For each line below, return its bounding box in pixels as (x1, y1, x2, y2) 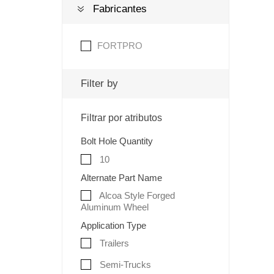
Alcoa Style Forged (97, 190, 175, 201)
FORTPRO (97, 40, 143, 51)
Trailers (97, 238, 129, 249)
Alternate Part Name (80, 172, 162, 183)
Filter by (80, 78, 118, 89)
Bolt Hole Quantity (80, 136, 153, 146)
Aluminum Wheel (80, 201, 149, 212)
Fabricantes (92, 3, 147, 15)
